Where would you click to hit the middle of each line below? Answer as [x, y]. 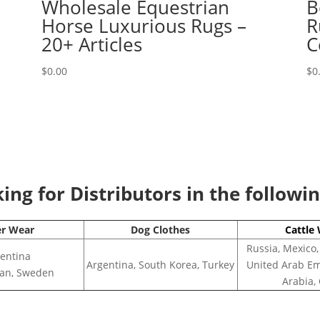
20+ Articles [91, 44]
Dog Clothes [160, 230]
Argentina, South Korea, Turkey [160, 265]
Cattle [300, 230]
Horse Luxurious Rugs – [144, 25]
